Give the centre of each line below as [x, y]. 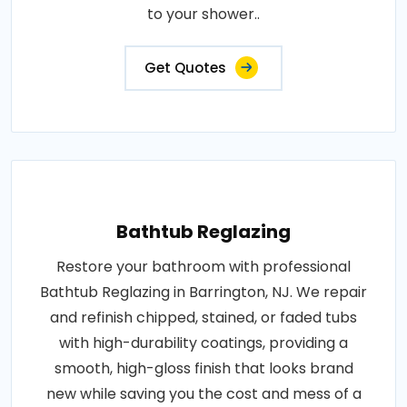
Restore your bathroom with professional [203, 266]
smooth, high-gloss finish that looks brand [203, 368]
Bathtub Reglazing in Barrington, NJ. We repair [203, 292]
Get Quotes [185, 67]
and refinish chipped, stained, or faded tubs [203, 317]
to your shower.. [203, 14]
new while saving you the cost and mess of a [203, 393]
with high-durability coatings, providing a [203, 342]
